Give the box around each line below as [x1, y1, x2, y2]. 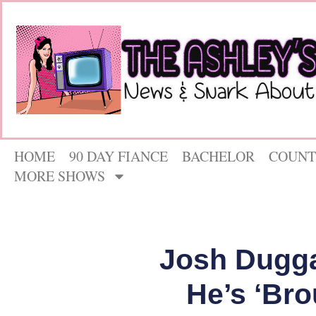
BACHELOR [182, 147, 255, 166]
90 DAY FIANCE [69, 147, 168, 166]
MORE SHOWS [14, 166, 105, 186]
